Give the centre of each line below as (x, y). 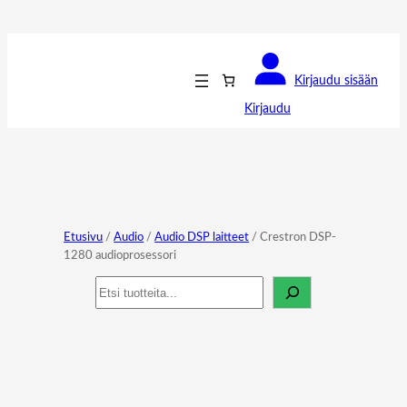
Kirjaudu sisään (336, 80)
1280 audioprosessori (120, 256)
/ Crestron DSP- (293, 238)
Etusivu (84, 238)
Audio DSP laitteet (202, 238)
